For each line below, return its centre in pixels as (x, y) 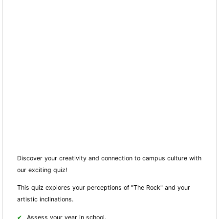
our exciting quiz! (42, 170)
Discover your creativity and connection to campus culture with (109, 158)
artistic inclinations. (45, 199)
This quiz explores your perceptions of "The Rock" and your (104, 188)
